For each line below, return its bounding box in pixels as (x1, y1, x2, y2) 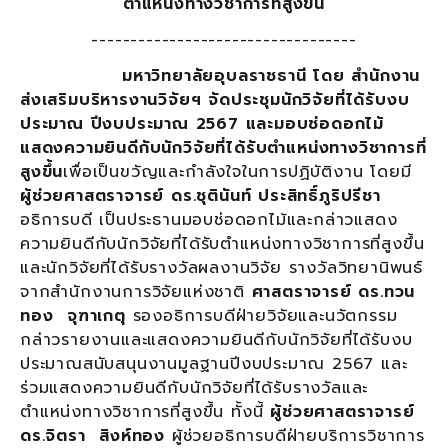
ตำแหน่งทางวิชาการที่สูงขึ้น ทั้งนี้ (20, 399, 271, 424)
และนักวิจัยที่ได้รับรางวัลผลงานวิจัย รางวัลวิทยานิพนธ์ (20, 255, 423, 280)
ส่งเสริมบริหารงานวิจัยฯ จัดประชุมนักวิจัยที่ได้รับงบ (20, 87, 410, 112)
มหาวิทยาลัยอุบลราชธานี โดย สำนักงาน (20, 63, 421, 88)
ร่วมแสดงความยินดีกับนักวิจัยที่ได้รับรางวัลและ (20, 375, 369, 400)
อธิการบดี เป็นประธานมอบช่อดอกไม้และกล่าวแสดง (20, 207, 398, 232)
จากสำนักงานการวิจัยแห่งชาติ (20, 279, 252, 304)
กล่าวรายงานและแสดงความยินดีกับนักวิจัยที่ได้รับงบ (20, 327, 413, 352)
